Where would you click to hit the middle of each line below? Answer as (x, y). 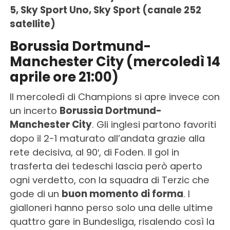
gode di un (35, 194)
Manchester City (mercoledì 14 (115, 62)
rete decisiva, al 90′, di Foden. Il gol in (94, 152)
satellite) (32, 24)
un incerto (34, 111)
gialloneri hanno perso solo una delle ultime (111, 208)
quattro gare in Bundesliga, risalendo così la (112, 222)
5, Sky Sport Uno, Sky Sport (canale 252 (105, 10)
